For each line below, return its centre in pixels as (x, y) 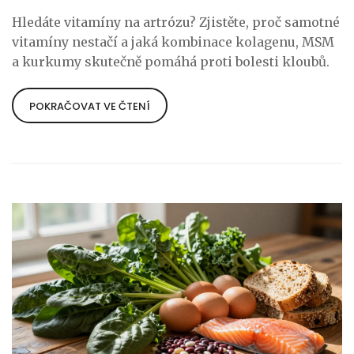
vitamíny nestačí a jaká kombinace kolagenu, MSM (173, 42)
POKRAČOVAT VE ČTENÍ (90, 107)
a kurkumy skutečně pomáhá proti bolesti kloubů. (171, 62)
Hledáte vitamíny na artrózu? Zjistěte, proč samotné (176, 23)
